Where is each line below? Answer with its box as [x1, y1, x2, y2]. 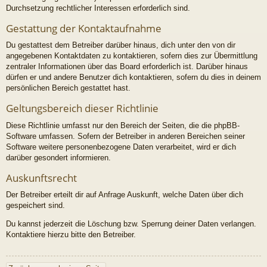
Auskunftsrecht [6, 170, 77, 185]
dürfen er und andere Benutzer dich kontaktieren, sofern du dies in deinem [6, 73, 261, 82]
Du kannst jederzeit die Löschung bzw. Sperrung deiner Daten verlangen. [6, 219, 256, 229]
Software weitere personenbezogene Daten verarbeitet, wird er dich [6, 142, 236, 151]
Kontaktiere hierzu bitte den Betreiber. [6, 230, 136, 240]
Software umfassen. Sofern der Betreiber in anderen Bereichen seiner [6, 131, 245, 141]
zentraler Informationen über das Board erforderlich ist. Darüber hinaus [6, 62, 248, 72]
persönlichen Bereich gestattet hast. [6, 83, 131, 93]
